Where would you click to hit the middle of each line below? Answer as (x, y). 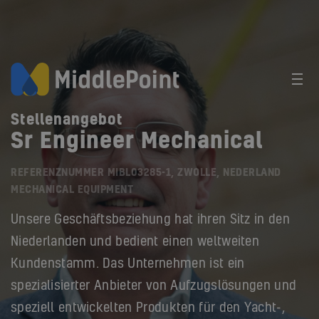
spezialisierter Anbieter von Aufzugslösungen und (154, 286)
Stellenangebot (67, 120)
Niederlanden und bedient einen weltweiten (135, 242)
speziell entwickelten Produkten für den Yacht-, (148, 308)
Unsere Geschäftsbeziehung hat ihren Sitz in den (151, 220)
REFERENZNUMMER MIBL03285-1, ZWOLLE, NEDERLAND (146, 173)
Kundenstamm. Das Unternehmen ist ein (128, 264)
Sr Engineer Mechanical (137, 142)
